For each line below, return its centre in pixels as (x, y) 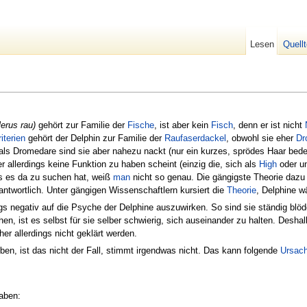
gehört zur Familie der (82, 125)
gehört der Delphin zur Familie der (95, 138)
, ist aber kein (183, 125)
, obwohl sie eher (261, 138)
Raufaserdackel (195, 138)
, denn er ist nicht (269, 125)
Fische (141, 125)
